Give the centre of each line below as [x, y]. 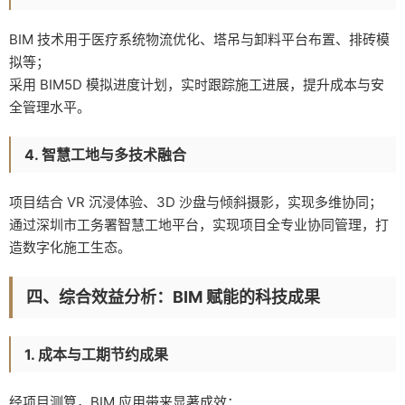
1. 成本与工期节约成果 [96, 354]
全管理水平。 [50, 107]
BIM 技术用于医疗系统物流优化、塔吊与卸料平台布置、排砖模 [199, 39]
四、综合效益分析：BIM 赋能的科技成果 [173, 297]
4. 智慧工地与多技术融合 [105, 154]
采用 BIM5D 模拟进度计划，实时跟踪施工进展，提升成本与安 [197, 84]
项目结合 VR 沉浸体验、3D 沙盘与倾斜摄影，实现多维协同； [196, 202]
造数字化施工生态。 [70, 247]
